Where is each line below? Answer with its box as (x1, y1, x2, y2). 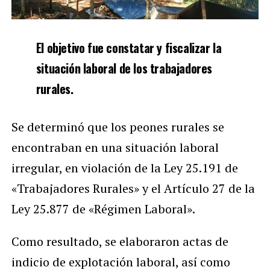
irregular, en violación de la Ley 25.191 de (11, 159, 238, 176)
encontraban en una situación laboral (11, 139, 219, 155)
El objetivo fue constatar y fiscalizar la (36, 38, 222, 57)
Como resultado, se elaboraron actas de (11, 233, 228, 250)
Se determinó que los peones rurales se (11, 118, 224, 135)
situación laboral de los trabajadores (36, 58, 212, 77)
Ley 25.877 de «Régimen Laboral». (11, 200, 195, 217)
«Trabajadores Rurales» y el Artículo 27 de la (11, 180, 255, 196)
